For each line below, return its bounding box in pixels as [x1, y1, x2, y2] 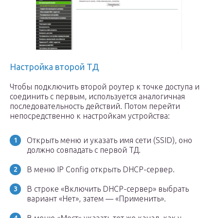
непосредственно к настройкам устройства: [10, 111, 170, 120]
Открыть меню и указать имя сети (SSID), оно [27, 136, 192, 145]
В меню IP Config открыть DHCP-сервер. [27, 165, 175, 174]
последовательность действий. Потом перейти [10, 102, 180, 110]
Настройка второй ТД [10, 62, 99, 72]
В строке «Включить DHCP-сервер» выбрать [27, 184, 189, 193]
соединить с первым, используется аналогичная [10, 92, 185, 101]
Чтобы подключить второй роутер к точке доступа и [10, 82, 200, 91]
